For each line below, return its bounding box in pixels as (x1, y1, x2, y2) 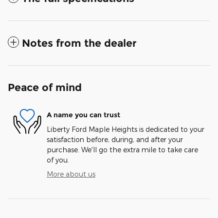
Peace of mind (8, 81, 82, 93)
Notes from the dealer (22, 37, 137, 49)
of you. (47, 156, 69, 164)
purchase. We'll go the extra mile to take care (47, 145, 198, 154)
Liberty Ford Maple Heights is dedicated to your (47, 125, 204, 133)
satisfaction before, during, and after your (47, 135, 183, 144)
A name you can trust (47, 110, 120, 119)
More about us (47, 170, 95, 178)
